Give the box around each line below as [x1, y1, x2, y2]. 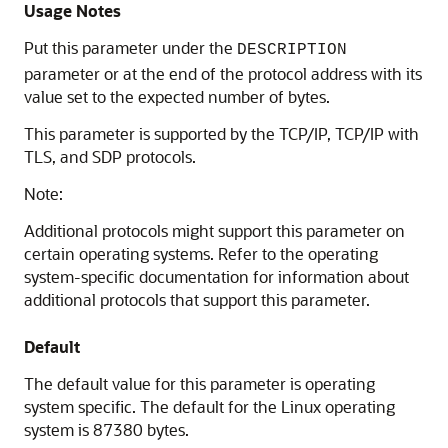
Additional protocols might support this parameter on [24, 220, 405, 241]
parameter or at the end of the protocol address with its [24, 63, 422, 84]
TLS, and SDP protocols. [24, 146, 196, 167]
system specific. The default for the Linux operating [24, 396, 395, 417]
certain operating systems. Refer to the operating [24, 243, 378, 264]
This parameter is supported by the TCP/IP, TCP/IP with [24, 123, 419, 144]
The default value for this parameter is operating [24, 373, 375, 394]
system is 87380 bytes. [24, 419, 189, 440]
